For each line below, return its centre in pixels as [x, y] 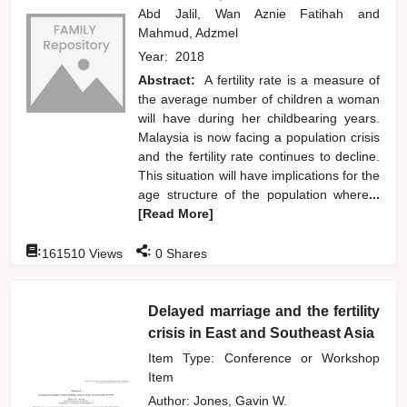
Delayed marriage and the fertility [264, 311]
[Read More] [176, 213]
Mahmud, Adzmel [190, 32]
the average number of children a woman [259, 99]
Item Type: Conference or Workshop [264, 357]
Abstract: [169, 79]
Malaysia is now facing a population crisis [259, 137]
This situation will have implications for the [259, 175]
